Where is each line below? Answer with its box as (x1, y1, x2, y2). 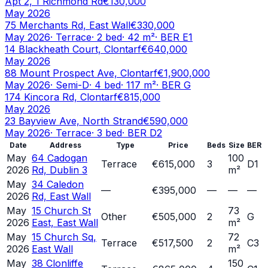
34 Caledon (32, 178, 84, 191)
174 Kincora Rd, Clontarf (5, 91, 117, 103)
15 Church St (32, 205, 91, 217)
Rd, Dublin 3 (32, 164, 87, 176)
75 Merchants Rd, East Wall (5, 19, 130, 32)
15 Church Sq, (32, 231, 96, 243)
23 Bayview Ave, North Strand (5, 115, 143, 127)
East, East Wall (32, 217, 98, 229)
